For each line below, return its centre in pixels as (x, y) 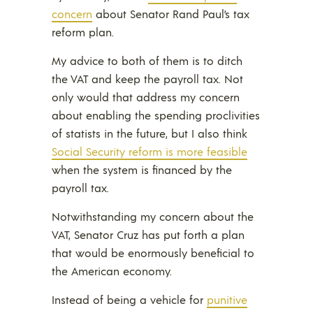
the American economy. (112, 271)
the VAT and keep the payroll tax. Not (147, 79)
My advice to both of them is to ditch (147, 61)
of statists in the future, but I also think (150, 133)
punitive (227, 300)
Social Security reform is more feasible (150, 152)
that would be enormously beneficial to (153, 253)
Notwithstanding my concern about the (153, 217)
